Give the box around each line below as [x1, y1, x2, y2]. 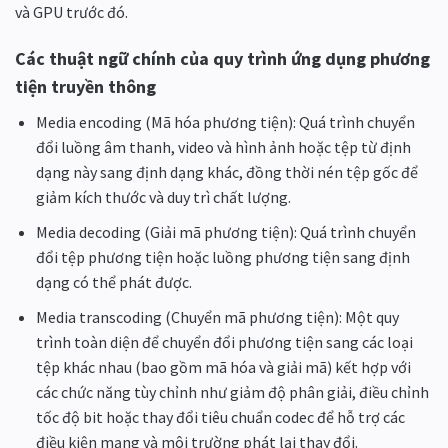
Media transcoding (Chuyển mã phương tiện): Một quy [35, 306, 399, 327]
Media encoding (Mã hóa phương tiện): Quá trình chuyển [35, 112, 415, 133]
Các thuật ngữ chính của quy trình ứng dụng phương [15, 47, 430, 71]
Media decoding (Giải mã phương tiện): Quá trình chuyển [35, 221, 416, 242]
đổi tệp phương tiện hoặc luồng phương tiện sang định [35, 246, 410, 267]
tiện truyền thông [15, 75, 156, 99]
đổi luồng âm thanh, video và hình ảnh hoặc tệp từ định [35, 137, 411, 158]
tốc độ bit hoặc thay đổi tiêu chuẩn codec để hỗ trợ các [35, 406, 405, 427]
